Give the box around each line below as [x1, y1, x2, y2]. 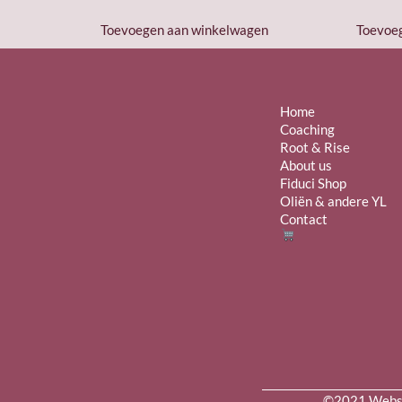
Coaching [280, 120, 335, 137]
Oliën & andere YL [280, 192, 387, 209]
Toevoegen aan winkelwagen [100, 21, 268, 38]
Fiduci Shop [280, 174, 346, 191]
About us [280, 156, 332, 173]
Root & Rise [280, 138, 350, 155]
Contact [280, 210, 328, 227]
